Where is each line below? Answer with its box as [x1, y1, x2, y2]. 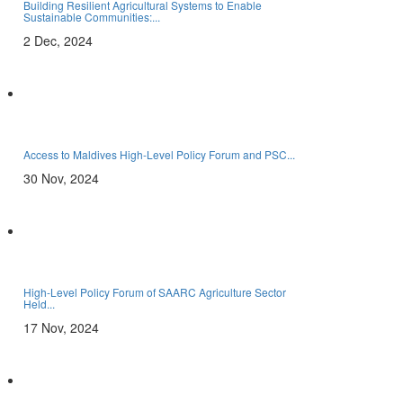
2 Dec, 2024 [23, 31, 93, 49]
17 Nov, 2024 [23, 318, 99, 336]
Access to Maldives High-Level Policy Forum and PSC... [23, 147, 295, 162]
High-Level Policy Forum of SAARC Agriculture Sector [23, 284, 286, 300]
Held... [23, 296, 55, 311]
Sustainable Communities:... [23, 9, 160, 24]
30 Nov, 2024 [23, 169, 99, 187]
